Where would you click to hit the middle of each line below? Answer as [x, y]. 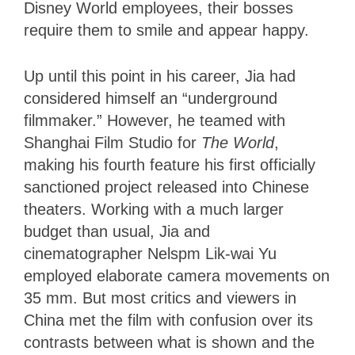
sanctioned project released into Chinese [166, 187]
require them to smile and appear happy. [169, 30]
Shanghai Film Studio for [113, 142]
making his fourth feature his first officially [170, 164]
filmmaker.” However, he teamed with [155, 120]
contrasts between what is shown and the [169, 342]
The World [238, 142]
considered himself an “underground [151, 98]
